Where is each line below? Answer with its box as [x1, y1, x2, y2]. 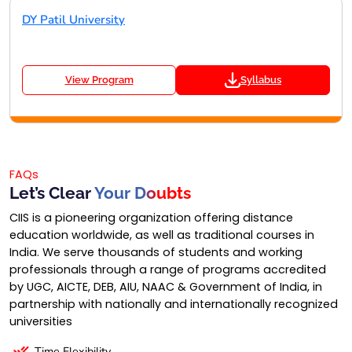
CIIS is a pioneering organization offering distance [9, 209, 293, 225]
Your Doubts [94, 182, 191, 203]
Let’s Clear [9, 182, 94, 203]
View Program [64, 73, 134, 86]
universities [9, 313, 72, 329]
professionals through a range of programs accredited [9, 261, 326, 277]
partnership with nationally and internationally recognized [9, 295, 338, 312]
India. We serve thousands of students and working [9, 244, 302, 260]
